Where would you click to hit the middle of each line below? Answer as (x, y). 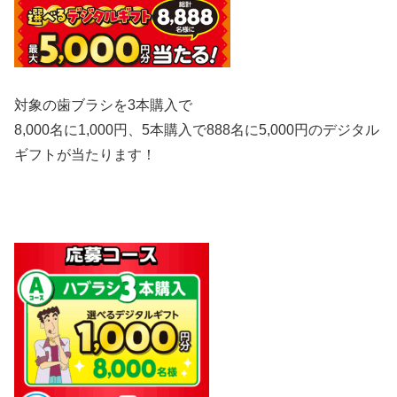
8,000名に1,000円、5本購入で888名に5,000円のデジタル (197, 129)
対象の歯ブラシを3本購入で (103, 105)
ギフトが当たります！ (85, 154)
